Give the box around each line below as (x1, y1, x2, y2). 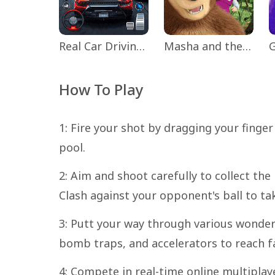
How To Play (59, 79, 144, 99)
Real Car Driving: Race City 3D (136, 38, 145, 53)
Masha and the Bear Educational (242, 38, 252, 53)
